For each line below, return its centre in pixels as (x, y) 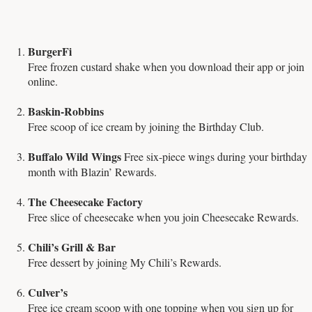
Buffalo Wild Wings (76, 157)
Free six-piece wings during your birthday (216, 157)
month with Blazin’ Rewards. (92, 172)
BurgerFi (50, 52)
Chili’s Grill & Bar (72, 247)
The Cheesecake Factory (85, 202)
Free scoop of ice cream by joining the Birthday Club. (146, 127)
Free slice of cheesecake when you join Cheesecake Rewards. (163, 217)
